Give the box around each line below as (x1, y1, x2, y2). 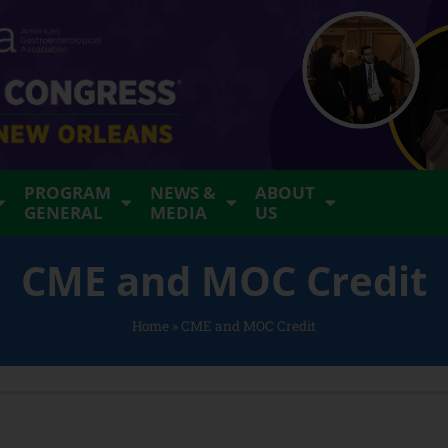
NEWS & (150, 181, 217, 204)
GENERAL (24, 201, 104, 224)
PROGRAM (24, 181, 112, 204)
